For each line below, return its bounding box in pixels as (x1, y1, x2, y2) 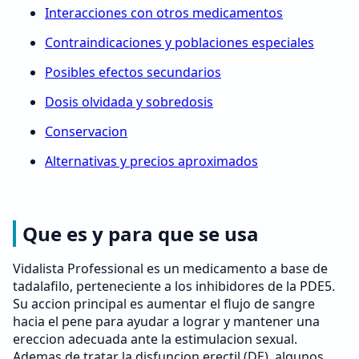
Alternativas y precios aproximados (45, 152, 258, 170)
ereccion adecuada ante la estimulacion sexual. (13, 330, 297, 348)
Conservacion (45, 123, 127, 140)
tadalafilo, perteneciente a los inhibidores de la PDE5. (13, 277, 335, 295)
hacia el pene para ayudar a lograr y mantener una (13, 313, 320, 330)
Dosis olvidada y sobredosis (45, 93, 213, 111)
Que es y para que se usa (22, 220, 259, 247)
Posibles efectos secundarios (45, 63, 221, 81)
